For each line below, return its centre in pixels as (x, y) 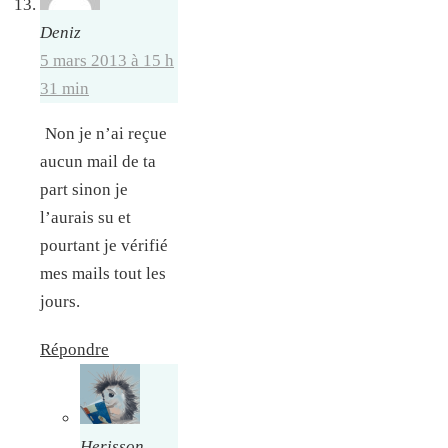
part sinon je (84, 189)
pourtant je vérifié (104, 245)
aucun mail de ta (98, 161)
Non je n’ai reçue (106, 133)
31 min (64, 88)
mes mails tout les (103, 273)
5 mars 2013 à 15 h (107, 60)
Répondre (74, 350)
